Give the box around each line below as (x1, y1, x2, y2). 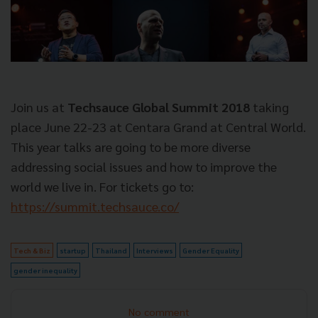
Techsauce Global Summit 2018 (67, 98, 250, 115)
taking (250, 98, 289, 115)
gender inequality (13, 265, 77, 275)
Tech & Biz (13, 245, 50, 255)
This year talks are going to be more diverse (11, 138, 251, 155)
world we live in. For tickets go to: (11, 177, 194, 194)
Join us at (11, 98, 67, 115)
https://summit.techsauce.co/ (11, 197, 179, 214)
